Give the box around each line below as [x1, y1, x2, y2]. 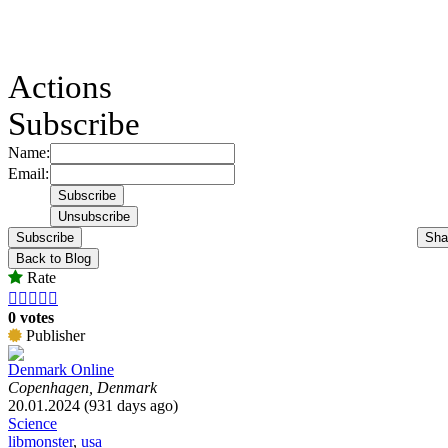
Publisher [22, 326, 85, 344]
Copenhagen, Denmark [8, 378, 157, 396]
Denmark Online [8, 360, 114, 378]
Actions [8, 68, 112, 105]
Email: [8, 164, 49, 182]
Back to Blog [16, 250, 91, 266]
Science [8, 414, 57, 432]
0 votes [8, 308, 54, 326]
